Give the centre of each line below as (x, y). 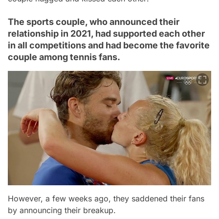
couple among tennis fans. (64, 57)
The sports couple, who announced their (94, 22)
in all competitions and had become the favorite (109, 45)
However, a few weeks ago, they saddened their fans (106, 198)
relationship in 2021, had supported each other (106, 34)
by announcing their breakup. (62, 210)
